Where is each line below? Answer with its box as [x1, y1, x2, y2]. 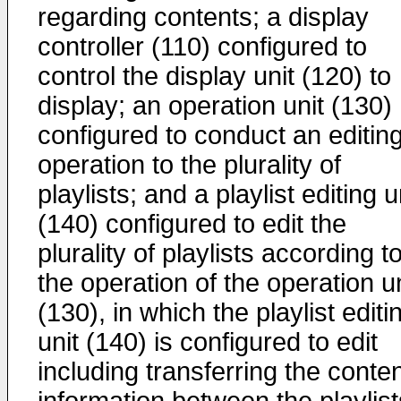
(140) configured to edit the [38, 209, 346, 238]
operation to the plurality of [38, 150, 341, 179]
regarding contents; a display [38, 3, 369, 31]
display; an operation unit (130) [38, 91, 392, 120]
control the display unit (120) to [38, 62, 391, 90]
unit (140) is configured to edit [38, 328, 378, 356]
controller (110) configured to [38, 32, 367, 61]
